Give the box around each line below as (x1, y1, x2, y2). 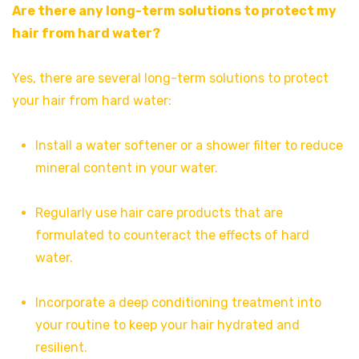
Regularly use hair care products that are (34, 204, 283, 220)
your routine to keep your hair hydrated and (34, 317, 300, 333)
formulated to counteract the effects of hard (34, 227, 309, 243)
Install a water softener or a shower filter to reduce (34, 137, 343, 153)
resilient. (34, 339, 87, 355)
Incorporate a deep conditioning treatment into (34, 294, 321, 310)
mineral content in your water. (34, 159, 218, 175)
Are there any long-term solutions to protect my (12, 2, 337, 18)
